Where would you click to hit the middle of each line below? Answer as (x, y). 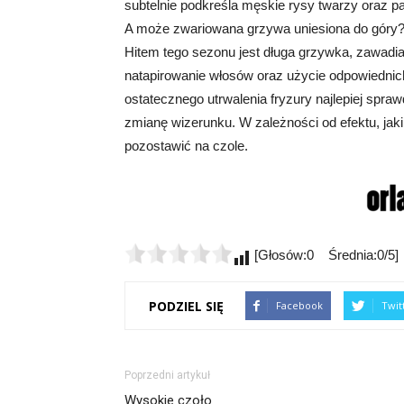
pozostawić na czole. (186, 146)
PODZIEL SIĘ (186, 306)
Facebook (299, 305)
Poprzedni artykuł (167, 375)
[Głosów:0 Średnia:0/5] (325, 255)
